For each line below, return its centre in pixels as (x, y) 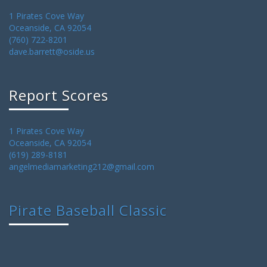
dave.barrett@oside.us (52, 52)
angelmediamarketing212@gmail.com (82, 167)
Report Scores (59, 95)
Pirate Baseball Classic (88, 210)
